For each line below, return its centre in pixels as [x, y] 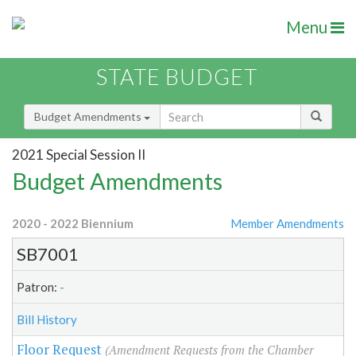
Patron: [38, 287]
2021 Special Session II [79, 154]
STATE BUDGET [177, 77]
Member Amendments [287, 224]
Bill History [47, 320]
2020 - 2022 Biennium [73, 224]
